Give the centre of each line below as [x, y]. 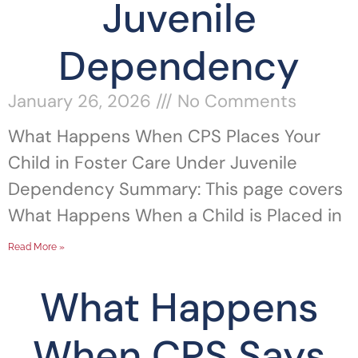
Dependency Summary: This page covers [175, 189]
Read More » [36, 247]
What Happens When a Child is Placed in [175, 215]
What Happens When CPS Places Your [164, 136]
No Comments [235, 101]
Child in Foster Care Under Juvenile [153, 163]
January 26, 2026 [82, 101]
